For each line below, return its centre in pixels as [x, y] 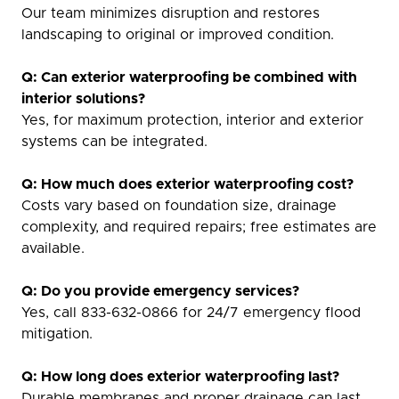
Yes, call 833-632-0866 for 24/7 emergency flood [191, 313]
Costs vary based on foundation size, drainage [179, 206]
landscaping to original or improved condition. [178, 35]
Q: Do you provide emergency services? [160, 291]
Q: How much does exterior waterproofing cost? [187, 184]
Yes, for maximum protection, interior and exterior [192, 120]
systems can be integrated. [114, 142]
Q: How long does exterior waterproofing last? [180, 377]
